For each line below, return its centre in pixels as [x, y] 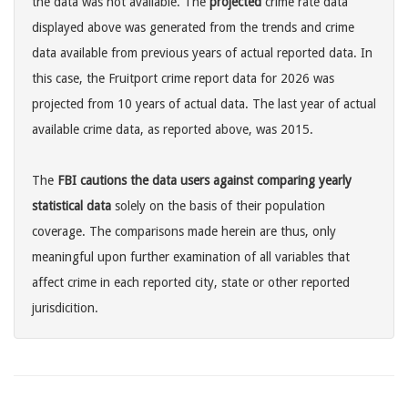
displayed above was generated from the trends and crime [193, 28]
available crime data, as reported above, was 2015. [173, 130]
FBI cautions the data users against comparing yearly [204, 181]
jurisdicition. [65, 308]
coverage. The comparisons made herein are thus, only [184, 232]
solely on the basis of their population [218, 206]
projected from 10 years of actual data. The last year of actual [204, 104]
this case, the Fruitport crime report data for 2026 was [183, 79]
